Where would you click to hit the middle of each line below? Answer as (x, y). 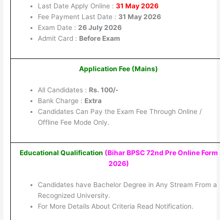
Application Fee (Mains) (119, 69)
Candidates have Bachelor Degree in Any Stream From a (127, 185)
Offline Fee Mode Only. (73, 123)
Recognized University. (74, 196)
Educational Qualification (62, 152)
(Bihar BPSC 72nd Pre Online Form (161, 152)
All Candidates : (63, 90)
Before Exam (99, 39)
